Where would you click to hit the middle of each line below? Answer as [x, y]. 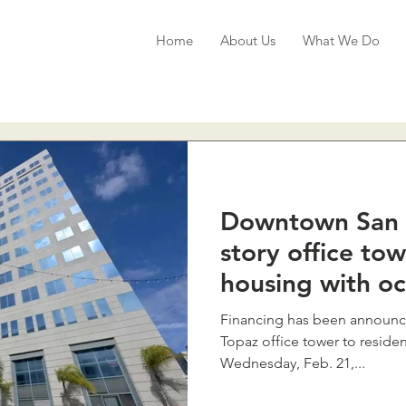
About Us [248, 40]
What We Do [341, 40]
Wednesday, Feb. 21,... [293, 363]
